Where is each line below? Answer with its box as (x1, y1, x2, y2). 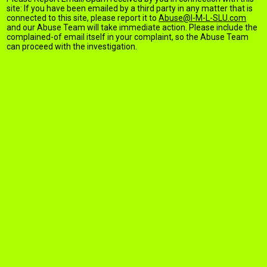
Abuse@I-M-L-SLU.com (159, 13, 247, 23)
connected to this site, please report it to (7, 13, 159, 23)
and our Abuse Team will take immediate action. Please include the (7, 23, 258, 32)
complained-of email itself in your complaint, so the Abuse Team (7, 32, 249, 42)
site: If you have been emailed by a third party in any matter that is (7, 4, 253, 13)
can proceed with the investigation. (7, 42, 138, 51)
